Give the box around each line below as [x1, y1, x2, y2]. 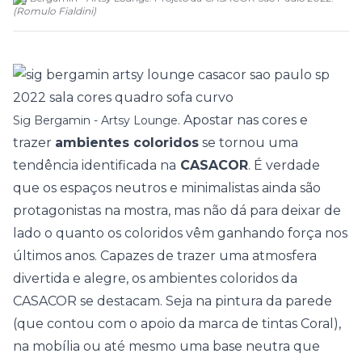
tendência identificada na [13, 158, 176, 173]
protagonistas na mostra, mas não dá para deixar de [13, 203, 341, 218]
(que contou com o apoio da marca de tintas [13, 316, 301, 331]
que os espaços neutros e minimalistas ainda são [13, 180, 321, 196]
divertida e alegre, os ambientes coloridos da [13, 271, 297, 286]
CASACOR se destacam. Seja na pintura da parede [13, 293, 332, 309]
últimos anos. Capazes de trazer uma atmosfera [13, 248, 317, 263]
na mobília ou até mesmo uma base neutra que [13, 339, 320, 354]
